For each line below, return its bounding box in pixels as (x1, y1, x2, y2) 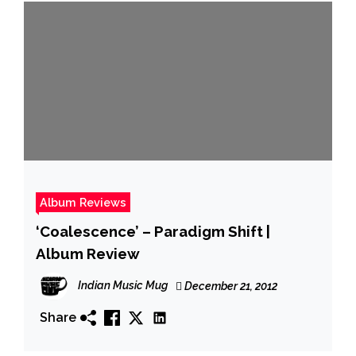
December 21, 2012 (182, 279, 277, 292)
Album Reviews (40, 195, 126, 209)
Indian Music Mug (78, 278, 168, 292)
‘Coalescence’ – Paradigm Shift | (36, 222, 270, 240)
